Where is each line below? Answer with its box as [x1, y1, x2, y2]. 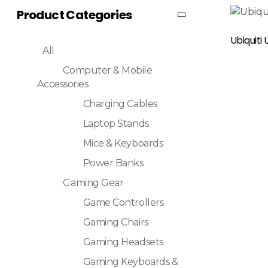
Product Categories [17, 6, 132, 23]
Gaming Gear [63, 177, 124, 189]
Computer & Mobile [63, 65, 153, 77]
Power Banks [83, 157, 144, 169]
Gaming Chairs [83, 217, 148, 229]
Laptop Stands [83, 118, 149, 130]
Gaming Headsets [83, 236, 163, 248]
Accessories [37, 78, 89, 90]
